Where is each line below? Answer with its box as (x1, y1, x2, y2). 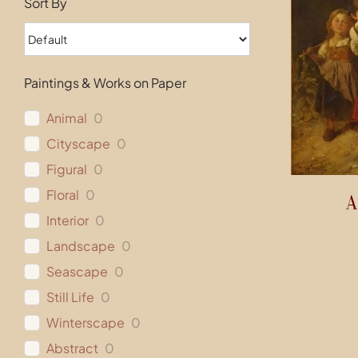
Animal (46, 109, 87, 127)
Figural (46, 161, 87, 178)
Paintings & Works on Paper (23, 74, 186, 92)
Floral (46, 186, 79, 204)
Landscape (46, 237, 115, 255)
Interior (46, 212, 89, 229)
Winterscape (46, 314, 125, 332)
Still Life (46, 288, 94, 306)
